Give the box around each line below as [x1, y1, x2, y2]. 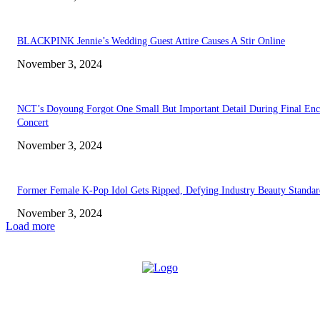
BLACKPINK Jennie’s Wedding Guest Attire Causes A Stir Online [17, 35, 285, 46]
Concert [17, 116, 49, 128]
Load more [6, 219, 55, 232]
